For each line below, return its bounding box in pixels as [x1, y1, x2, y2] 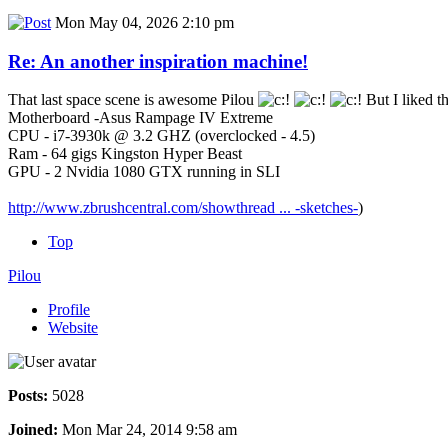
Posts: [8, 387, 48, 405]
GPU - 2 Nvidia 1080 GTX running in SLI [8, 163, 280, 181]
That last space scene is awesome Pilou [8, 91, 258, 109]
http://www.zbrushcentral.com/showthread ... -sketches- [8, 199, 358, 217]
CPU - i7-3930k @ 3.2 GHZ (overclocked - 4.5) [8, 127, 315, 145]
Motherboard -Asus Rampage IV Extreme [8, 109, 273, 127]
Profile [48, 301, 90, 319]
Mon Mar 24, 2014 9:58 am [58, 421, 237, 439]
